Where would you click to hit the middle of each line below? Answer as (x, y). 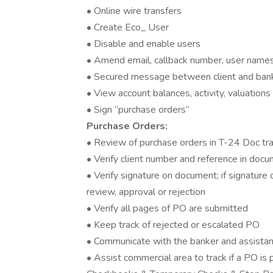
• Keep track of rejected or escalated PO (173, 225)
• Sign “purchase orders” (161, 110)
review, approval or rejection (146, 192)
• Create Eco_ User (128, 27)
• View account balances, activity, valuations (179, 93)
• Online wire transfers (134, 11)
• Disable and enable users (144, 44)
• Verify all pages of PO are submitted (167, 208)
